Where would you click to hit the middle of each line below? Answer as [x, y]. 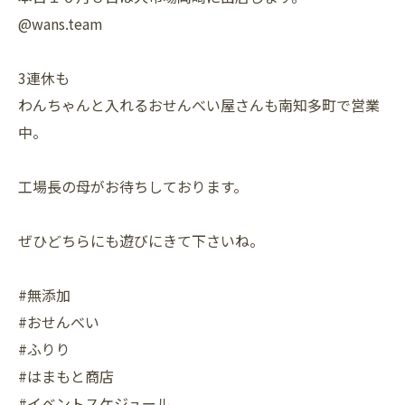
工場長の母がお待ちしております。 [133, 186]
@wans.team [61, 24]
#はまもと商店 [66, 376]
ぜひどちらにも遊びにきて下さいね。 [141, 240]
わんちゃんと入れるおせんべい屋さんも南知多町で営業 [199, 105]
